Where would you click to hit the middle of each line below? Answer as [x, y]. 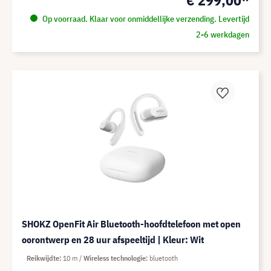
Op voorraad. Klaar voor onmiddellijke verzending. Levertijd [145, 19]
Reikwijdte [43, 258]
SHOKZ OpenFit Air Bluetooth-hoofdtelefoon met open [131, 224]
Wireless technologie [115, 258]
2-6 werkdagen [222, 34]
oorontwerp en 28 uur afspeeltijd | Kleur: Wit [113, 240]
